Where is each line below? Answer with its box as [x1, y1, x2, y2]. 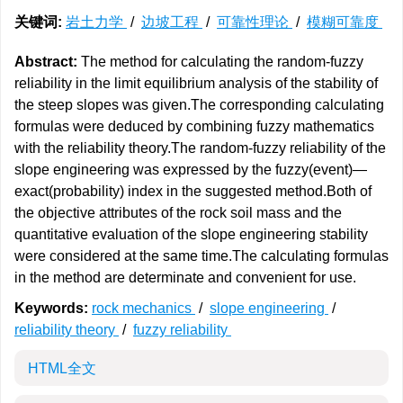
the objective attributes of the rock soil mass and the [14, 205, 342, 220]
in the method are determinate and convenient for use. [14, 270, 356, 285]
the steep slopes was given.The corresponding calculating [14, 97, 384, 112]
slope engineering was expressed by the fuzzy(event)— [14, 162, 367, 177]
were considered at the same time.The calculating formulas [14, 248, 389, 264]
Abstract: [14, 54, 77, 69]
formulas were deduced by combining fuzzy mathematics [14, 119, 374, 134]
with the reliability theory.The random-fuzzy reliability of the [14, 140, 386, 156]
